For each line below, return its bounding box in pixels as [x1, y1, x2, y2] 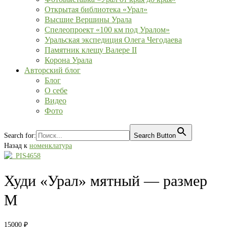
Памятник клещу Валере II [45, 46, 137, 54]
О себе [45, 86, 67, 95]
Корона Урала [45, 56, 92, 64]
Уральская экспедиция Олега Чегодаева [45, 35, 182, 44]
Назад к [4, 142, 29, 149]
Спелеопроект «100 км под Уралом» [45, 25, 170, 34]
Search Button [134, 132, 176, 139]
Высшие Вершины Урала [45, 15, 132, 24]
